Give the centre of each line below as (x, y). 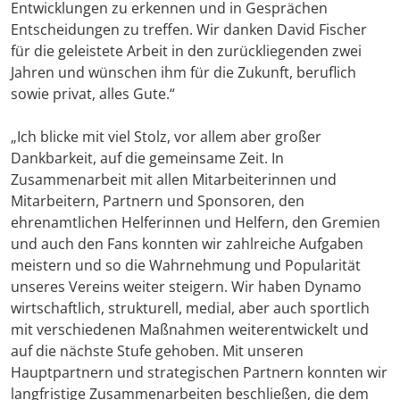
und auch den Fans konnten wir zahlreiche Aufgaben (187, 244)
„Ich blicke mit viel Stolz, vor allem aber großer (166, 137)
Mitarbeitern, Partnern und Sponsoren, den (158, 201)
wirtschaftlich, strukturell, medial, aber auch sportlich (190, 308)
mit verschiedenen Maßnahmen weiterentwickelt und (190, 330)
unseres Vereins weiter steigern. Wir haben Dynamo (186, 287)
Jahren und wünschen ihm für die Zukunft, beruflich (183, 73)
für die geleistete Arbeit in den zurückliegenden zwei (186, 51)
